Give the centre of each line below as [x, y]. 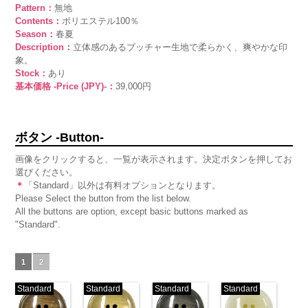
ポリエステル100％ [101, 21]
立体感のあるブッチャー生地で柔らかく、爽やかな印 [180, 47]
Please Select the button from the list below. [103, 198]
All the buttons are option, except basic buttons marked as [132, 211]
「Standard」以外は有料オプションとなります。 [123, 185]
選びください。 [47, 172]
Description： [44, 47]
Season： [36, 34]
